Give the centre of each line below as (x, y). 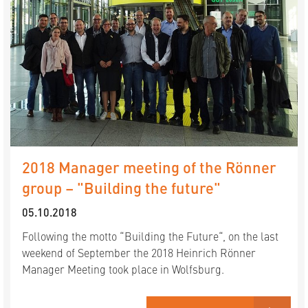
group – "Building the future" (121, 187)
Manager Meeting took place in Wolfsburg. (123, 269)
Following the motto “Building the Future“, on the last (150, 236)
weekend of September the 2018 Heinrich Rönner (139, 252)
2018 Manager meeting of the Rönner (149, 167)
